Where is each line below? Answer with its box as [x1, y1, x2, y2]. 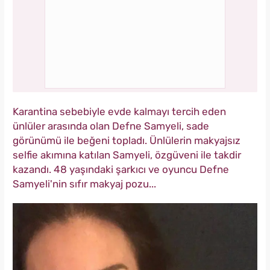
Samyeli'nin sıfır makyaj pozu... [13, 178, 156, 190]
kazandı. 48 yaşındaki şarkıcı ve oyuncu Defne [13, 163, 229, 176]
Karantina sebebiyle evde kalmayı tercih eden [13, 105, 226, 118]
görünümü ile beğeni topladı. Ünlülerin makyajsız [13, 134, 240, 147]
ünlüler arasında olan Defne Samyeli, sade [13, 120, 209, 133]
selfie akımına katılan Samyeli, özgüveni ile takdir [13, 149, 241, 162]
